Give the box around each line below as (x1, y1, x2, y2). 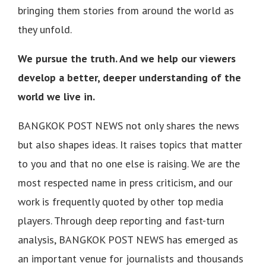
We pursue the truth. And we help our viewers (18, 51, 236, 65)
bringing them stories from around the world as (18, 3, 234, 17)
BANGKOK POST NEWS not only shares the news (18, 118, 239, 132)
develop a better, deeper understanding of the (18, 70, 241, 84)
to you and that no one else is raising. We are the (18, 156, 240, 170)
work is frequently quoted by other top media (18, 194, 223, 208)
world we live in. (18, 89, 95, 103)
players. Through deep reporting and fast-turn (18, 213, 224, 227)
